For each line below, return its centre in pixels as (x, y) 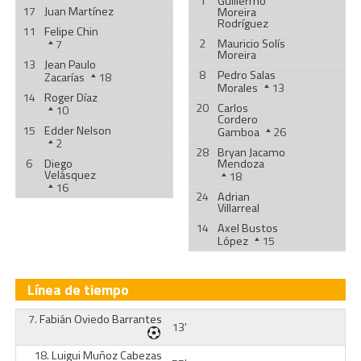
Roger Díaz (71, 98)
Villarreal (238, 208)
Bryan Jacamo (251, 152)
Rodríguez (243, 23)
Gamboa (238, 132)
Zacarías (64, 77)
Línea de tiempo (78, 290)
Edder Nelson (77, 131)
